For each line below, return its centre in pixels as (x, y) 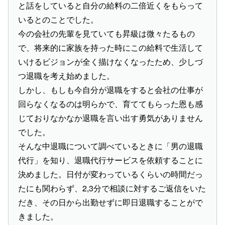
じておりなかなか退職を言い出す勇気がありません (111, 118)
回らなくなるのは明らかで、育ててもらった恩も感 (111, 104)
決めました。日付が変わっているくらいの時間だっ (111, 174)
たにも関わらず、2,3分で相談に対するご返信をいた (112, 188)
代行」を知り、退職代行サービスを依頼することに (111, 160)
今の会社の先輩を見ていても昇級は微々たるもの (107, 34)
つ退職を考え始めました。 (67, 76)
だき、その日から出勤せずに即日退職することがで (111, 202)
